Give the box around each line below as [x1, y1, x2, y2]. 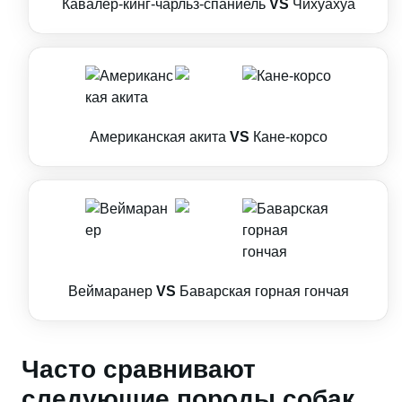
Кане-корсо [252, 129, 328, 144]
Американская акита [89, 129, 226, 144]
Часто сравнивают [22, 355, 256, 383]
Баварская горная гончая [179, 284, 349, 299]
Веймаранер [67, 284, 153, 299]
